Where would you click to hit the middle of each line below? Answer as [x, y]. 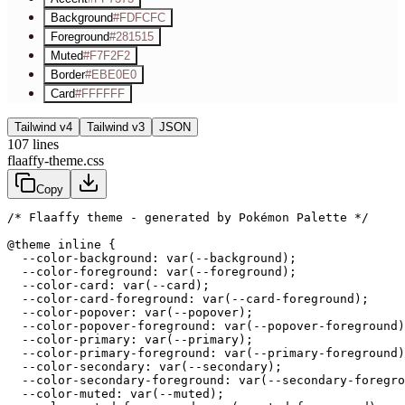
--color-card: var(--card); [108, 285]
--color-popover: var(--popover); [130, 312]
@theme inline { [61, 244]
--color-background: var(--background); [152, 258]
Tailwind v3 [116, 127]
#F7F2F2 [107, 55]
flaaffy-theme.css [56, 160]
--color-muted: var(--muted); [116, 393]
